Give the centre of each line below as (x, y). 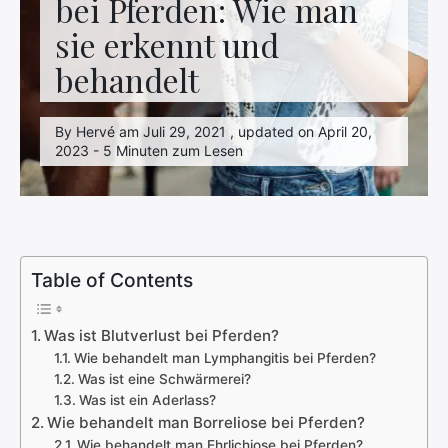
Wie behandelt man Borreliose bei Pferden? (206, 422)
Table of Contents (112, 280)
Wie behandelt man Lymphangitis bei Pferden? (224, 358)
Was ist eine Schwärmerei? (164, 379)
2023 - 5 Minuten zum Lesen (149, 150)
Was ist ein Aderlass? (147, 400)
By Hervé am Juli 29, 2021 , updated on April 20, (213, 131)
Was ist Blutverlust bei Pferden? (162, 335)
